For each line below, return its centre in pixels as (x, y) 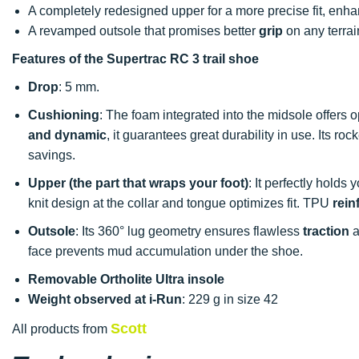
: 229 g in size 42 (230, 299)
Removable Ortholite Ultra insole (126, 279)
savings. (52, 155)
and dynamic (67, 135)
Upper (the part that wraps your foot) (138, 183)
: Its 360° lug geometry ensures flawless (189, 231)
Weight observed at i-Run (105, 299)
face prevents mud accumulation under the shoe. (165, 251)
